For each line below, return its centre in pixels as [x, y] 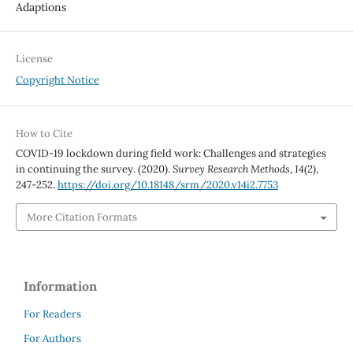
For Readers [52, 314]
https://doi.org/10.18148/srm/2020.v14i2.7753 [167, 185]
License [34, 59]
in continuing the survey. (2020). [94, 169]
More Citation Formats [82, 217]
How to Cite [44, 134]
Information [60, 286]
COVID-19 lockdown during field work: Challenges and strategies [171, 154]
